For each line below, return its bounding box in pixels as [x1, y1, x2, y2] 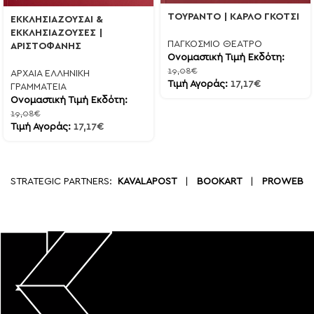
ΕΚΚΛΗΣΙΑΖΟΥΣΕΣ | [11, 27, 102, 38]
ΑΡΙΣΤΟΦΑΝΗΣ [11, 41, 81, 51]
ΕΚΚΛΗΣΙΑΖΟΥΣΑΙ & [11, 14, 103, 25]
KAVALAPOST [118, 176, 177, 186]
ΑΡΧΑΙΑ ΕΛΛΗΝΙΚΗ [11, 68, 90, 78]
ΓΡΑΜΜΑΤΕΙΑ [11, 81, 67, 92]
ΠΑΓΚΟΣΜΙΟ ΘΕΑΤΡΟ [168, 39, 262, 49]
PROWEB [262, 176, 303, 186]
